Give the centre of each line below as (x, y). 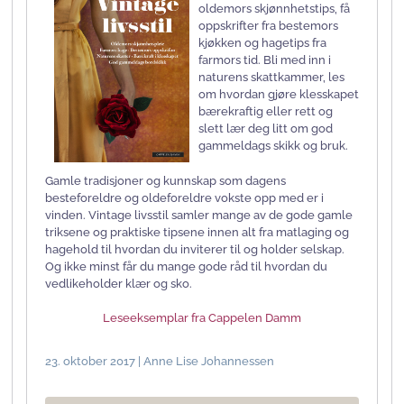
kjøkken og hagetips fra (262, 42)
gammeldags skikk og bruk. (273, 145)
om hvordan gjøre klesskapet (279, 94)
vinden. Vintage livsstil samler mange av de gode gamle (199, 215)
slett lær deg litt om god (266, 128)
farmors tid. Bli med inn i (265, 60)
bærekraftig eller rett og (266, 111)
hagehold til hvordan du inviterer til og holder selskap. (195, 249)
